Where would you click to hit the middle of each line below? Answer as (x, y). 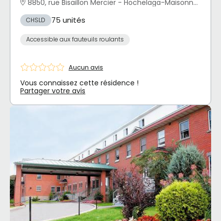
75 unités (68, 20)
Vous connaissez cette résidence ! (79, 83)
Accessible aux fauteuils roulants (75, 39)
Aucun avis (86, 67)
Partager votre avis (53, 91)
